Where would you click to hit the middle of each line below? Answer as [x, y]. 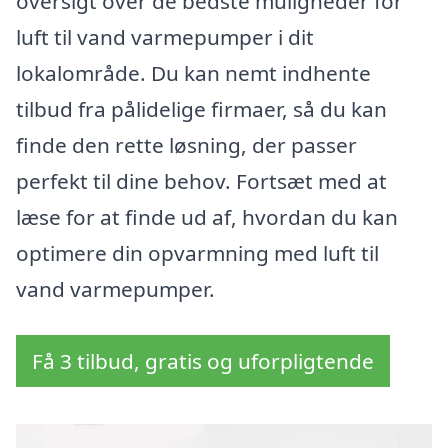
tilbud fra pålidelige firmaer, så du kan [201, 109]
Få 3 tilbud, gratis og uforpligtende [203, 361]
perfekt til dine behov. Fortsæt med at [201, 181]
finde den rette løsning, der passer [186, 145]
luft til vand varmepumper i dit [165, 37]
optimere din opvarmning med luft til [197, 253]
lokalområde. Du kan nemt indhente [193, 73]
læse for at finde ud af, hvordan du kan [207, 217]
